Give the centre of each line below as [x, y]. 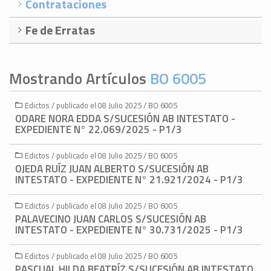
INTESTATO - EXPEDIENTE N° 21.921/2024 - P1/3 [129, 180]
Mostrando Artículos [80, 79]
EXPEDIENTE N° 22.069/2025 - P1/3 [99, 130]
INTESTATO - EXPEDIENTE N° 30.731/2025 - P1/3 [129, 230]
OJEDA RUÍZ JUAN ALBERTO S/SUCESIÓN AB [112, 169]
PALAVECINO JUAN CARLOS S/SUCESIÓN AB [111, 219]
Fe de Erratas [60, 30]
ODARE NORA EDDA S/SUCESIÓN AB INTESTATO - [125, 119]
